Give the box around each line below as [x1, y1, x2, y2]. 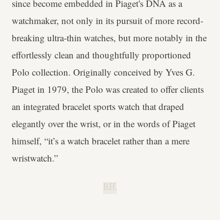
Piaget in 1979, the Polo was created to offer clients [12, 83, 204, 95]
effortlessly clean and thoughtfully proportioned [12, 49, 191, 61]
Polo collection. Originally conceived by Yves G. [12, 66, 195, 78]
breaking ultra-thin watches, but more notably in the [12, 31, 207, 44]
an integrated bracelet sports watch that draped [12, 100, 184, 112]
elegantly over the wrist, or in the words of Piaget [12, 117, 195, 130]
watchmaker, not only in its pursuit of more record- [12, 14, 203, 27]
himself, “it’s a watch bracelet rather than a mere [12, 135, 190, 147]
